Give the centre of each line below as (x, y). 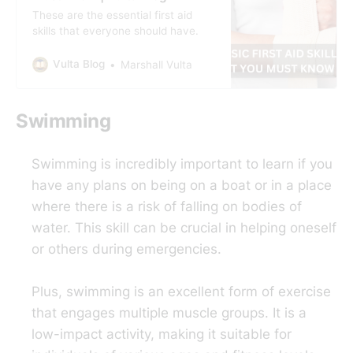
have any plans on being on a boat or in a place (182, 185)
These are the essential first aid (112, 15)
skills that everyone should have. (115, 30)
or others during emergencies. (126, 249)
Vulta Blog (78, 64)
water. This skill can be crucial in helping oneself (184, 227)
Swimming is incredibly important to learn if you (182, 163)
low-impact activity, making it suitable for (162, 334)
